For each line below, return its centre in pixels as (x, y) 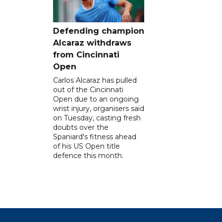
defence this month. (88, 155)
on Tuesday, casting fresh (97, 118)
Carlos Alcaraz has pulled (95, 80)
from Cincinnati (86, 55)
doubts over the (81, 127)
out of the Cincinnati (88, 89)
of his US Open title (86, 146)
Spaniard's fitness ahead (95, 137)
